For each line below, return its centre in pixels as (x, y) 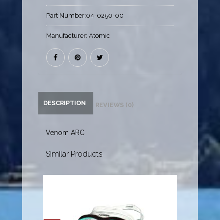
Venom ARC (65, 133)
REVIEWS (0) (115, 105)
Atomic (100, 36)
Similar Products (74, 154)
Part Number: (66, 16)
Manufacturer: (68, 36)
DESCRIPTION (65, 103)
